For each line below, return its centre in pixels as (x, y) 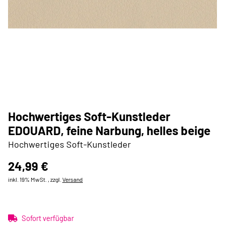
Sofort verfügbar (48, 218)
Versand (73, 179)
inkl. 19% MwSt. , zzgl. (35, 179)
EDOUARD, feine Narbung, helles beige (109, 130)
